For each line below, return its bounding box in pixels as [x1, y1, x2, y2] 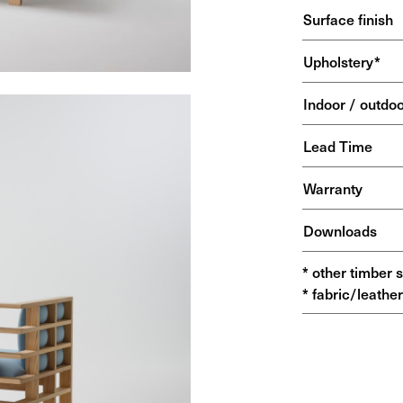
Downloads [302, 219, 377, 241]
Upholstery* [302, 50, 381, 72]
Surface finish [302, 8, 393, 30]
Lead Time [302, 135, 372, 157]
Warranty [302, 177, 363, 199]
